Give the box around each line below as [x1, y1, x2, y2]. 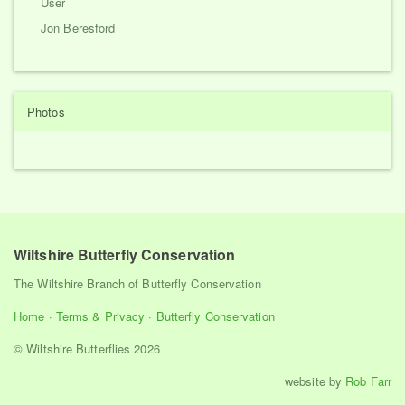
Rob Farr [345, 372, 391, 390]
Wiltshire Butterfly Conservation [14, 244, 236, 265]
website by [285, 372, 346, 390]
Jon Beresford [41, 19, 116, 36]
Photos [27, 103, 65, 120]
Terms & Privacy [55, 306, 146, 325]
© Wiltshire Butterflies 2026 [14, 339, 160, 357]
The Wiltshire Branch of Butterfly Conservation [14, 274, 261, 292]
